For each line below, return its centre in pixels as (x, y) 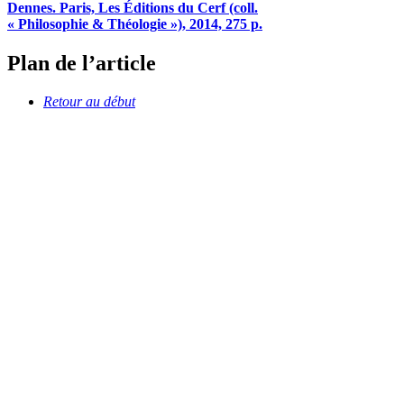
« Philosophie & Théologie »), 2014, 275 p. (135, 23)
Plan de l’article (82, 64)
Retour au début (89, 101)
